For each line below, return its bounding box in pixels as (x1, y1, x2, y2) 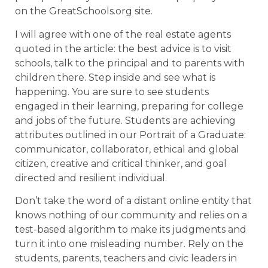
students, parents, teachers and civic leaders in (15, 252, 237, 264)
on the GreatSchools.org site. (15, 5, 153, 17)
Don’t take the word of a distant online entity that (15, 194, 252, 206)
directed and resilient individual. (15, 172, 167, 184)
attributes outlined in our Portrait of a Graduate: (15, 129, 246, 141)
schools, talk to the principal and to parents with (15, 57, 245, 69)
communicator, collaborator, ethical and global (15, 143, 239, 155)
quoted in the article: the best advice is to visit (15, 42, 232, 54)
